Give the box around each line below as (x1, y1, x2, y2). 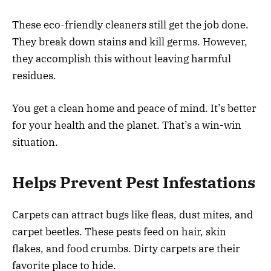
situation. (12, 135, 58, 149)
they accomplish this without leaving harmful (12, 51, 231, 65)
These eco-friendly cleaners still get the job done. (12, 18, 249, 31)
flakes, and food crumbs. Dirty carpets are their (12, 241, 240, 255)
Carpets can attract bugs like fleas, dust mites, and (12, 207, 253, 221)
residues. (12, 68, 56, 82)
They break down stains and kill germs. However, (12, 34, 247, 48)
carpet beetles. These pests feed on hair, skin (12, 224, 226, 238)
